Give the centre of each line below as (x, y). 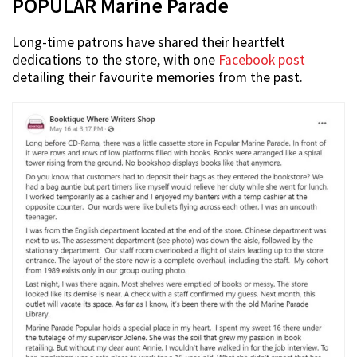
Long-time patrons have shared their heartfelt (149, 43)
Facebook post (262, 60)
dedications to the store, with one (115, 60)
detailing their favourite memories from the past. (157, 78)
